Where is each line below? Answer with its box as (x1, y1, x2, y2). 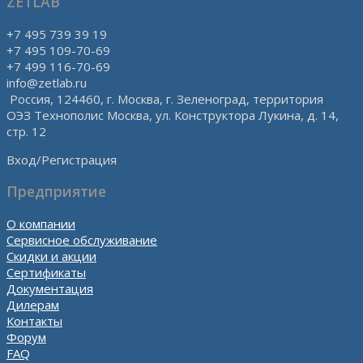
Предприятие (6, 181, 106, 202)
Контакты (6, 312, 62, 329)
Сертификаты (6, 263, 86, 280)
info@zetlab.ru (6, 74, 87, 91)
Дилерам (6, 296, 59, 313)
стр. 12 (6, 122, 46, 139)
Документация (6, 280, 93, 297)
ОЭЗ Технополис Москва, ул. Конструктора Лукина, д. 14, (6, 106, 339, 123)
